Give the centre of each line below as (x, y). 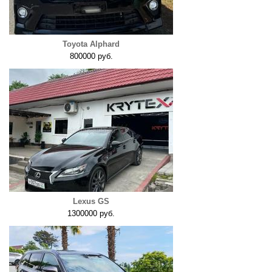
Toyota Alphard (91, 44)
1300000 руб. (91, 213)
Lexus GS (91, 201)
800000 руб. (91, 56)
